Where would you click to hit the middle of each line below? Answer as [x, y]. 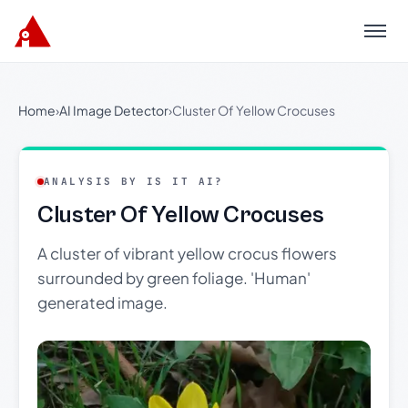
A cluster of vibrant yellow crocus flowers [187, 253]
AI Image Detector [114, 110]
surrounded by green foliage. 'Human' [174, 278]
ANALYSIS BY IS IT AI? [134, 181]
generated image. [102, 302]
